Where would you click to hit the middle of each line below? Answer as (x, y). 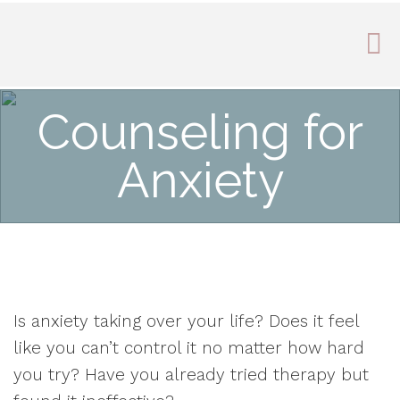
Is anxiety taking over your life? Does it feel (186, 321)
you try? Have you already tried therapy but (191, 375)
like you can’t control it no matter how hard (189, 348)
